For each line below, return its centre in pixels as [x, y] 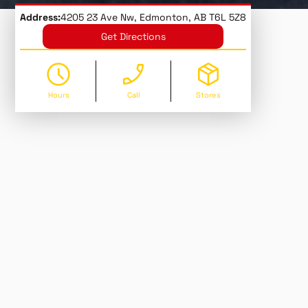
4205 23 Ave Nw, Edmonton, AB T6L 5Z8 [154, 17]
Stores [208, 95]
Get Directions [133, 36]
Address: [41, 17]
